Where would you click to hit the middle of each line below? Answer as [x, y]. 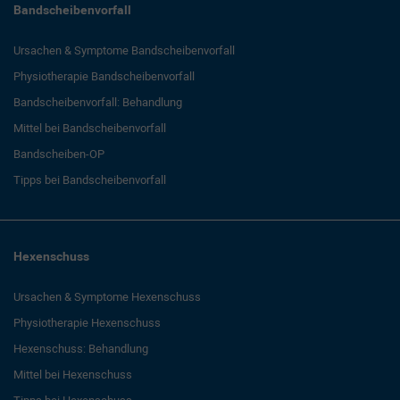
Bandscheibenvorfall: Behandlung [98, 102]
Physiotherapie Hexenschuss [87, 322]
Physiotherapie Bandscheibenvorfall [104, 76]
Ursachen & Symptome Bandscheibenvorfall [124, 50]
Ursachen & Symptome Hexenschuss [107, 296]
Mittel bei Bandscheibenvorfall [90, 128]
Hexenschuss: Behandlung [81, 348]
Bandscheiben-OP [59, 154]
